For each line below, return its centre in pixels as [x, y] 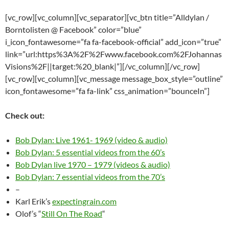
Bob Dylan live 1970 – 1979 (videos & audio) [93, 165]
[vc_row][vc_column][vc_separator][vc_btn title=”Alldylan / [107, 17]
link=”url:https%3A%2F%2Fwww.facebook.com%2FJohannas [113, 54]
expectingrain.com [84, 201]
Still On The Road [72, 214]
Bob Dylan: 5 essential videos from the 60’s [90, 152]
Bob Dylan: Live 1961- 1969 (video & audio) [91, 140]
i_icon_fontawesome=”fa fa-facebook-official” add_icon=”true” [113, 42]
